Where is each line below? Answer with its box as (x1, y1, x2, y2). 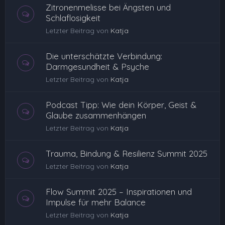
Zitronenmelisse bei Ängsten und (46, 2, 171, 13)
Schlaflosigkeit (46, 13, 100, 23)
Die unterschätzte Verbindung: (46, 51, 162, 61)
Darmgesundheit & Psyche (46, 61, 149, 72)
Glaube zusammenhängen (46, 110, 146, 121)
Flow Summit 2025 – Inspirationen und (46, 186, 192, 197)
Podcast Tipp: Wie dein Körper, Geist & (46, 99, 196, 110)
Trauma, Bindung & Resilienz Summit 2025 (46, 148, 207, 159)
